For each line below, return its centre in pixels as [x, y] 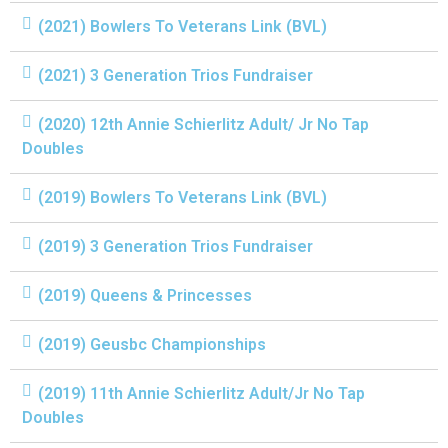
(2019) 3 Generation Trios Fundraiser [175, 246]
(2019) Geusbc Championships [152, 344]
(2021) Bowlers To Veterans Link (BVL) [182, 26]
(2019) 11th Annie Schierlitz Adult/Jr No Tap [201, 393]
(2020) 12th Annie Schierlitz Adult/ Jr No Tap [203, 124]
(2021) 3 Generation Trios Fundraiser [175, 75]
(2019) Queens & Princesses [145, 295]
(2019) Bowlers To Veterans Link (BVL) [182, 197]
